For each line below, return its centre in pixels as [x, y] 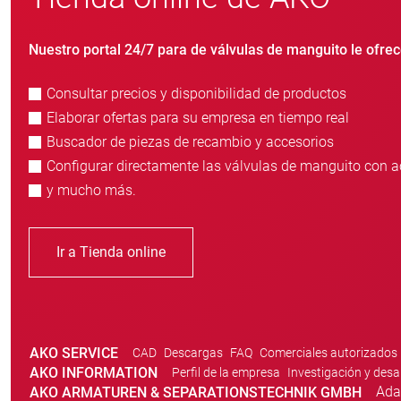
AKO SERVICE [74, 353]
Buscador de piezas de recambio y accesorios [190, 142]
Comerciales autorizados [328, 353]
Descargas [193, 353]
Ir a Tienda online [111, 252]
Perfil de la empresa [226, 373]
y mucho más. [91, 191]
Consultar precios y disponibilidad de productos [196, 94]
